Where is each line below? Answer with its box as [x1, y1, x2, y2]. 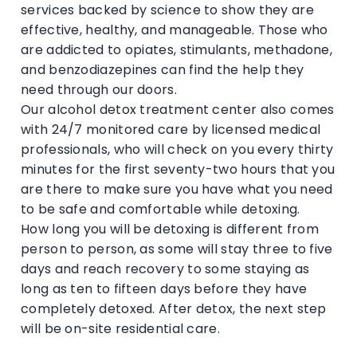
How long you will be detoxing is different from [21, 219, 320, 238]
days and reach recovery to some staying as [21, 259, 310, 278]
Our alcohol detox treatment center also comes [21, 100, 335, 119]
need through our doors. [21, 80, 177, 99]
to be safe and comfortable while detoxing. [21, 199, 300, 218]
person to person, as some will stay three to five [21, 239, 333, 258]
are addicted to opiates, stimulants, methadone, [21, 40, 333, 59]
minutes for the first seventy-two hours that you [21, 159, 335, 178]
